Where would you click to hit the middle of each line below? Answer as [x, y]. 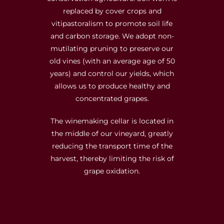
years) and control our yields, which [112, 73]
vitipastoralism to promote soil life [112, 23]
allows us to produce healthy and [112, 86]
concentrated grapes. [112, 98]
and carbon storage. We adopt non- [112, 36]
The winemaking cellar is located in [112, 121]
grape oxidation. [112, 171]
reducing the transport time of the [112, 146]
